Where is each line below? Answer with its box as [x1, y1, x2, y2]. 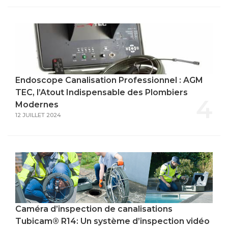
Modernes [15, 99, 59, 109]
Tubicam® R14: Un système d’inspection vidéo [15, 216, 210, 226]
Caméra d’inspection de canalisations [15, 204, 173, 214]
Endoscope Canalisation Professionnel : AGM [15, 75, 203, 85]
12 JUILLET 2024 [15, 111, 61, 119]
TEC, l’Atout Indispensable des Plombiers [15, 87, 188, 97]
